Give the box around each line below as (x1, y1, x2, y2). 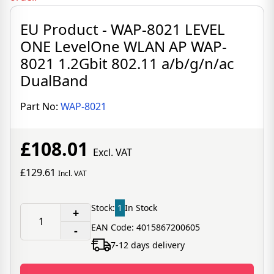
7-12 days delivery (111, 239, 185, 251)
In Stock (125, 202, 157, 213)
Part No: (20, 100, 61, 113)
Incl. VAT (58, 168, 87, 179)
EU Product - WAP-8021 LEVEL (20, 19, 225, 39)
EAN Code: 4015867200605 (91, 221, 200, 233)
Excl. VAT (93, 146, 132, 159)
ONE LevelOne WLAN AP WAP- (20, 36, 227, 56)
